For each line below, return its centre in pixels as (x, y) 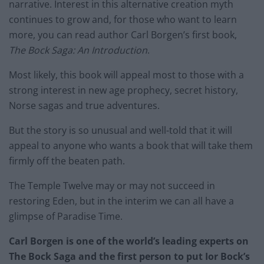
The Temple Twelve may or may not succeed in (112, 186)
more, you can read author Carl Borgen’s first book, (123, 35)
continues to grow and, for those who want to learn (123, 20)
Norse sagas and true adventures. (84, 106)
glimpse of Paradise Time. (66, 217)
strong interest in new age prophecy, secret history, (123, 90)
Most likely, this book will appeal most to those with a (126, 75)
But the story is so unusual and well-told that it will (121, 131)
